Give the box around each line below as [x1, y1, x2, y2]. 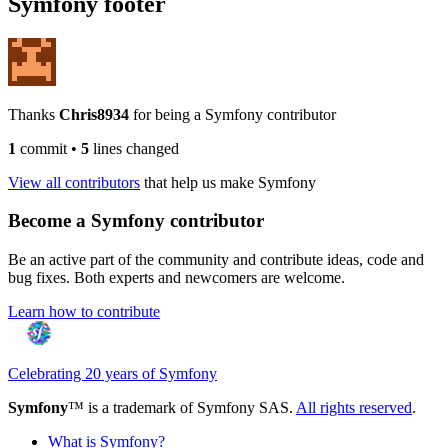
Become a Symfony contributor [8, 210, 264, 232]
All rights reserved [296, 399, 412, 417]
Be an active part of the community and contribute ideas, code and [8, 251, 424, 269]
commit [16, 139, 67, 157]
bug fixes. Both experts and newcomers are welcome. [8, 269, 345, 287]
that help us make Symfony [140, 173, 316, 191]
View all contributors [8, 173, 140, 191]
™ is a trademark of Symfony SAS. [68, 399, 296, 417]
